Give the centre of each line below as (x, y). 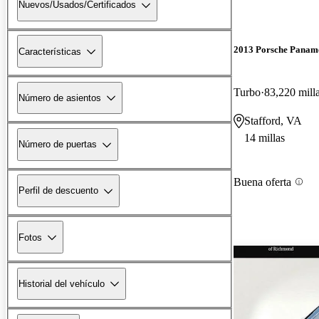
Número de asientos (60, 98)
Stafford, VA (273, 120)
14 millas (265, 137)
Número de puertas (58, 145)
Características (50, 51)
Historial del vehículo (62, 283)
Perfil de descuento (58, 191)
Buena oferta (262, 182)
